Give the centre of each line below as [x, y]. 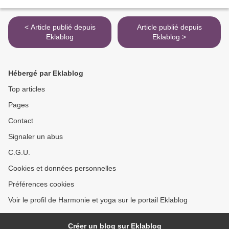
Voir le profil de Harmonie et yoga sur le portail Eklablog [98, 200]
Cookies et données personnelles [62, 168]
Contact [21, 121]
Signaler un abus [36, 137]
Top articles [27, 89]
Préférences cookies [41, 184]
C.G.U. [19, 153]
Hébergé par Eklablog [46, 73]
